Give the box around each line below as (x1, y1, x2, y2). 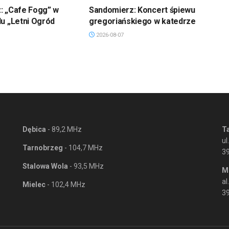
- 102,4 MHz (45, 180, 85, 189)
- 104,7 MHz (63, 144, 103, 152)
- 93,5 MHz (68, 162, 104, 171)
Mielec (22, 180, 45, 189)
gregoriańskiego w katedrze (88, 16, 196, 27)
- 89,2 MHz (46, 125, 82, 134)
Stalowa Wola (22, 162, 68, 171)
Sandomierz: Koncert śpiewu (88, 5, 195, 15)
